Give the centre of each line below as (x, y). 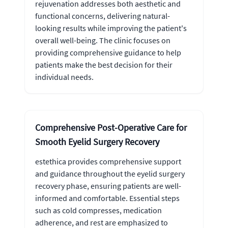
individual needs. (64, 77)
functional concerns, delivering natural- (103, 16)
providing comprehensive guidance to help (108, 52)
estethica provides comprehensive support (108, 161)
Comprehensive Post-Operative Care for (111, 127)
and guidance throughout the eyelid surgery (110, 173)
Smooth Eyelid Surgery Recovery (97, 141)
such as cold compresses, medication (98, 210)
